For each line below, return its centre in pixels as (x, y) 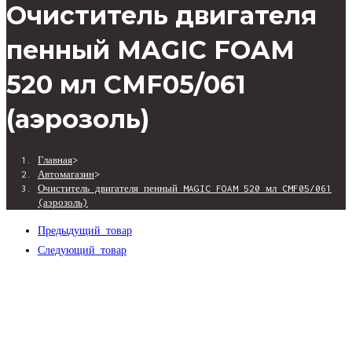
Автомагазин (66, 174)
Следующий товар (82, 251)
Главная (55, 160)
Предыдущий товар (85, 231)
